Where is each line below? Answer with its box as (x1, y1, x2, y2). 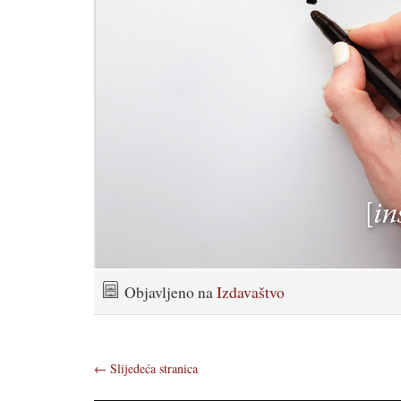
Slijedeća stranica (107, 360, 198, 378)
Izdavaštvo (217, 282, 285, 303)
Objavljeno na (124, 282, 217, 303)
